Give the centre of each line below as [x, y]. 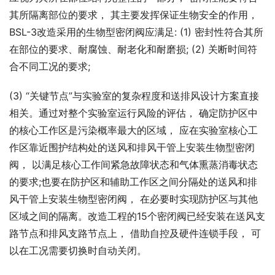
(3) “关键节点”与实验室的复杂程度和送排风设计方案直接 [134, 96]
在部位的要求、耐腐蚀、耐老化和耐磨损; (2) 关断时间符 [133, 49]
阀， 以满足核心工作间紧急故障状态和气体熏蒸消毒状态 [134, 165]
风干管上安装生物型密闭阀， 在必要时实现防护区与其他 [134, 199]
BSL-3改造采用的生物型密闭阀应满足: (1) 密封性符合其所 [136, 32]
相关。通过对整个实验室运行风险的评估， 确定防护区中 [134, 113]
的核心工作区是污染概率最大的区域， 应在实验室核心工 [134, 130]
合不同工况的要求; [50, 67]
